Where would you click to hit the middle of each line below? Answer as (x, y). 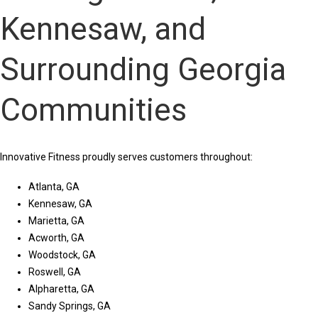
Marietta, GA (56, 221)
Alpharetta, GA (61, 289)
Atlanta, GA (54, 187)
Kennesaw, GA (60, 204)
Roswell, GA (55, 272)
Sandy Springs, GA (70, 306)
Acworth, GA (56, 238)
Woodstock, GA (62, 255)
